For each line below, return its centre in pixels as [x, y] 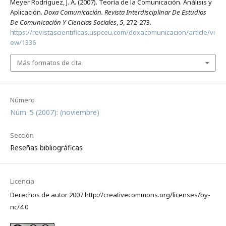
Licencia [22, 181]
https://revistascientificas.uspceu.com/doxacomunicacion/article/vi [112, 33]
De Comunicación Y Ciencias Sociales [63, 22]
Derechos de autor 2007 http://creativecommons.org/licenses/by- [110, 194]
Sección [22, 135]
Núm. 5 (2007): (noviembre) [54, 112]
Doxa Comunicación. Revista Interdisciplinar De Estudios [125, 12]
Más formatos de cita [49, 63]
